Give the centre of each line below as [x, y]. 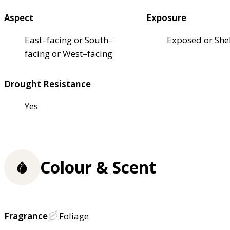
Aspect [19, 17]
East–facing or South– [69, 40]
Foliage [74, 216]
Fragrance [26, 216]
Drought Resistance [47, 84]
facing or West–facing [69, 53]
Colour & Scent [98, 167]
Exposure [167, 17]
